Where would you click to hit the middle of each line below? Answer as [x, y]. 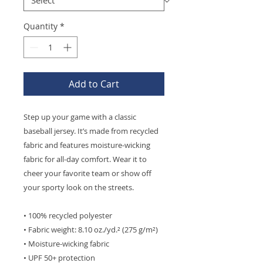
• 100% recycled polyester [68, 215]
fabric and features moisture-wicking [87, 145]
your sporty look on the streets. [79, 187]
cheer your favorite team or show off [87, 173]
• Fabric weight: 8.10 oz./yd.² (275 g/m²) [91, 230]
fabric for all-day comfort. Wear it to [85, 159]
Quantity [41, 26]
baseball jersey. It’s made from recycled [91, 131]
